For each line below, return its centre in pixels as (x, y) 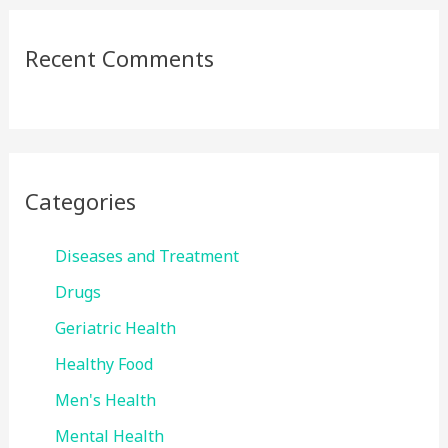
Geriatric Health (115, 328)
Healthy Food (103, 364)
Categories (80, 201)
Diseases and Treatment (146, 256)
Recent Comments (119, 58)
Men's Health (105, 400)
